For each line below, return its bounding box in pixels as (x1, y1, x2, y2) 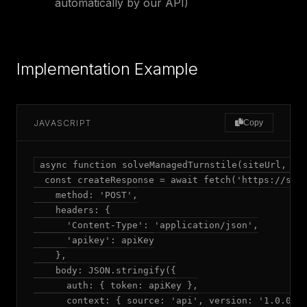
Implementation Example (16, 59, 198, 79)
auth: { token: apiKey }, (34, 280, 198, 291)
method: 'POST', (34, 190, 138, 200)
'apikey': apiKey (34, 235, 154, 245)
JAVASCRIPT (34, 117, 91, 128)
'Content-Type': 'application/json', (34, 220, 258, 230)
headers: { (34, 205, 110, 215)
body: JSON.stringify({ (34, 265, 176, 275)
